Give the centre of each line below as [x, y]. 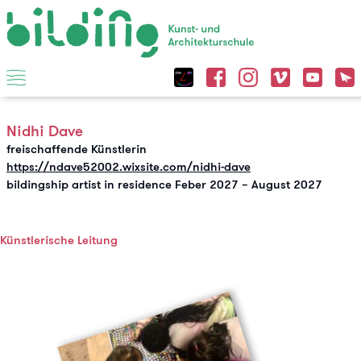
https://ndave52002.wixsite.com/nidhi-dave [129, 166]
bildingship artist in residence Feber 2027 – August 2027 [164, 184]
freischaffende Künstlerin [77, 149]
